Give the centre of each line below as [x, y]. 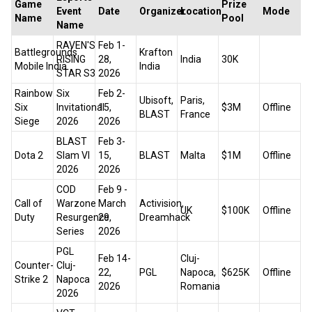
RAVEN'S [76, 46]
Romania [200, 287]
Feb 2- [112, 94]
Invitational [80, 108]
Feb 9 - [113, 190]
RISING [71, 60]
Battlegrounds [46, 53]
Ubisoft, [156, 101]
